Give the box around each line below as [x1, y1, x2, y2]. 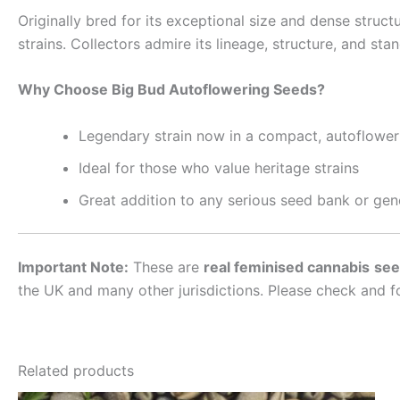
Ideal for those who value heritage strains [79, 158, 359, 177]
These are [129, 257, 204, 276]
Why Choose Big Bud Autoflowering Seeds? [18, 80, 325, 99]
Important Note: [18, 257, 129, 276]
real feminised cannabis [204, 257, 370, 276]
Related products [18, 361, 134, 379]
